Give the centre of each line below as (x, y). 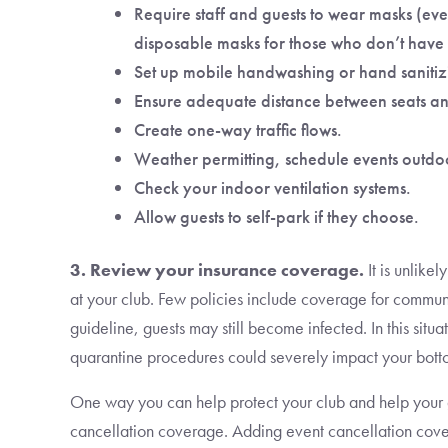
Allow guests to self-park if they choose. (276, 216)
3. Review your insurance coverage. (217, 269)
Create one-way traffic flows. (238, 129)
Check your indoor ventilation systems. (272, 187)
